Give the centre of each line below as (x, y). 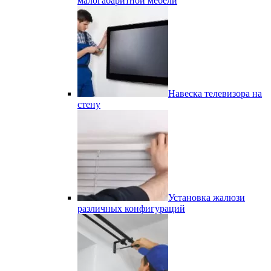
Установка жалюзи (207, 198)
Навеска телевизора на (215, 93)
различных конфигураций (131, 208)
